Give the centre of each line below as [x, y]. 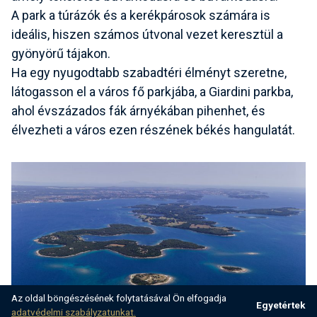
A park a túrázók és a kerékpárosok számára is [141, 16]
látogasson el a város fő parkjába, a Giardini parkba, [152, 92]
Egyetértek [281, 305]
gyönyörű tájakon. [61, 54]
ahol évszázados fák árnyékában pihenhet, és [138, 111]
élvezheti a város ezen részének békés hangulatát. [153, 130]
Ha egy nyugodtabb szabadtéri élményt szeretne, [149, 73]
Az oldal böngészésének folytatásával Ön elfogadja [119, 298]
